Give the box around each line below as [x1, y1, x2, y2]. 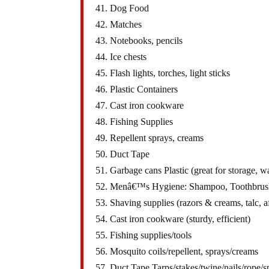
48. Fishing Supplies [95, 116, 174, 127]
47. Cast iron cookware [95, 100, 184, 111]
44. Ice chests [95, 52, 147, 62]
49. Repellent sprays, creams [95, 133, 204, 144]
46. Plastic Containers [95, 84, 178, 95]
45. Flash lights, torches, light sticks [95, 68, 231, 79]
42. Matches [95, 19, 142, 30]
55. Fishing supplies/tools [95, 230, 192, 241]
